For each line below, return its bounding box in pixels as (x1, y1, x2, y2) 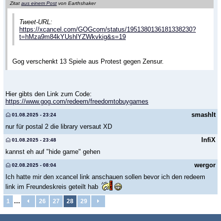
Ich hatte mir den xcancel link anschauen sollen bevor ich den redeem (5, 173, 205, 181)
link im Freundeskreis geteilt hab (5, 183, 100, 190)
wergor (194, 161, 216, 169)
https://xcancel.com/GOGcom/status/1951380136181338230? (19, 26, 196, 34)
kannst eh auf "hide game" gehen (5, 147, 100, 155)
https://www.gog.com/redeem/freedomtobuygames (5, 97, 148, 105)
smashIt (191, 110, 216, 118)
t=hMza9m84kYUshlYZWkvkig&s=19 (19, 33, 126, 41)
